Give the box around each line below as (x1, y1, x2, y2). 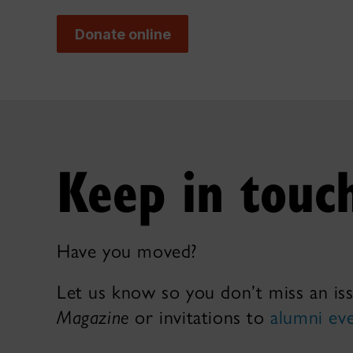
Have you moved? (57, 240, 198, 263)
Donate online (74, 25, 171, 43)
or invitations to (128, 306, 271, 329)
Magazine (57, 306, 129, 329)
